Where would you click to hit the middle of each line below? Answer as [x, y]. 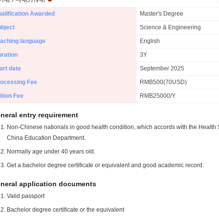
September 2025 [162, 68]
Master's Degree [162, 14]
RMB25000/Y [158, 96]
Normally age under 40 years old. [51, 152]
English [150, 41]
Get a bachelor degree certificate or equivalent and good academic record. [105, 165]
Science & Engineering [170, 27]
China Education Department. [46, 138]
